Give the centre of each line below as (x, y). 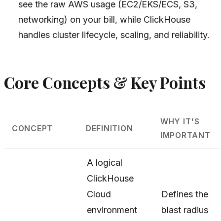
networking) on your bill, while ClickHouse (105, 20)
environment (112, 210)
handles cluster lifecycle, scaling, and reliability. (114, 35)
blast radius (185, 210)
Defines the (185, 194)
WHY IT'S (180, 122)
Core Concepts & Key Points (105, 83)
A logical (105, 163)
